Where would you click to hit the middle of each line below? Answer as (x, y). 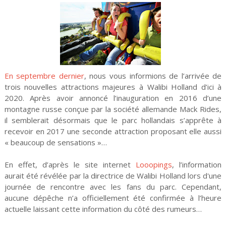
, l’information (197, 165)
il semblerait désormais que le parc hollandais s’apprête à (113, 120)
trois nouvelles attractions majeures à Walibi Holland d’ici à (113, 87)
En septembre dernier (44, 76)
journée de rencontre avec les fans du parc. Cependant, (113, 187)
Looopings (154, 165)
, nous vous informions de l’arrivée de (153, 76)
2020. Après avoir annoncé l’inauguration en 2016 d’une (113, 98)
